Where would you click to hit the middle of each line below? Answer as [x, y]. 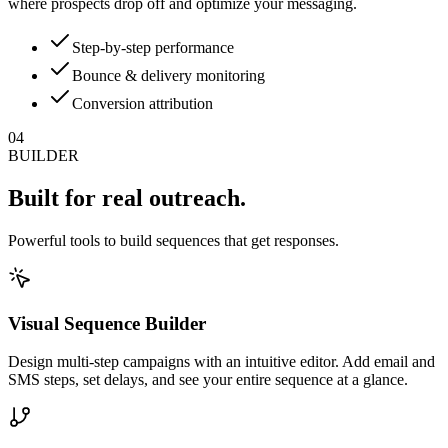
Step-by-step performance [153, 47]
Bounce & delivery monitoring [168, 75]
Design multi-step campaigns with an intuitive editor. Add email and [221, 362]
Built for [52, 197]
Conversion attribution [142, 103]
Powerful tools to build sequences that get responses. [173, 240]
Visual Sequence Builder [107, 323]
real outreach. [174, 197]
